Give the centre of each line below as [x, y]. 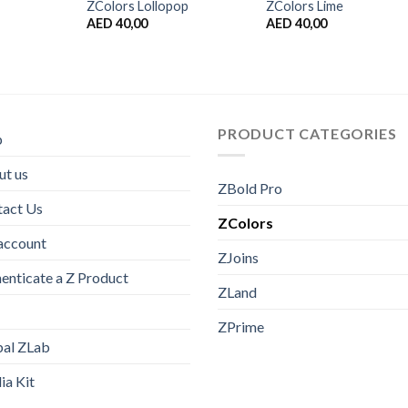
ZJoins [238, 258]
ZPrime [241, 327]
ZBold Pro [250, 189]
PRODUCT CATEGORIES [307, 133]
